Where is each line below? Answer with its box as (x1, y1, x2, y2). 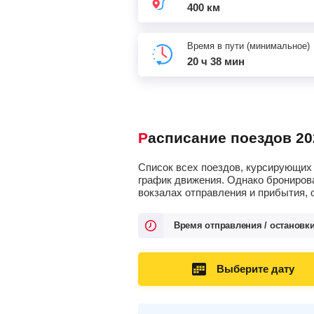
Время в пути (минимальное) (187, 41, 310, 51)
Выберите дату (217, 263, 294, 275)
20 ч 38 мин (187, 55, 245, 67)
